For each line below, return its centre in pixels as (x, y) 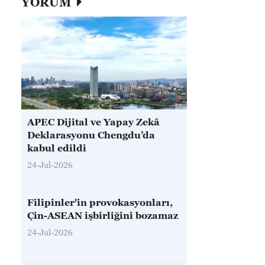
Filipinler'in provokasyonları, (100, 202)
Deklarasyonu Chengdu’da (91, 135)
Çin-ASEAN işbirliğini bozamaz (103, 215)
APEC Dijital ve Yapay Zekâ (93, 122)
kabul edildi (57, 148)
